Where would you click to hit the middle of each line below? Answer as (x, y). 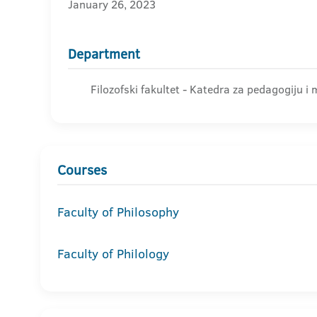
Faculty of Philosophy (118, 212)
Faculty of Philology (113, 254)
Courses (82, 170)
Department (104, 54)
